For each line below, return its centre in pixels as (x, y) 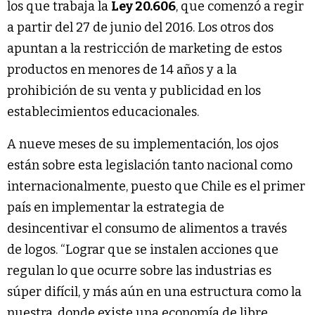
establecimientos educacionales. (103, 111)
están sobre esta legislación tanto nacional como (150, 165)
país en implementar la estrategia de (116, 207)
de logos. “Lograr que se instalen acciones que (143, 249)
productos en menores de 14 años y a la (122, 69)
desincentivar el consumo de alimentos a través (147, 228)
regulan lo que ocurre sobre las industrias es (139, 270)
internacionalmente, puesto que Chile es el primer (156, 186)
